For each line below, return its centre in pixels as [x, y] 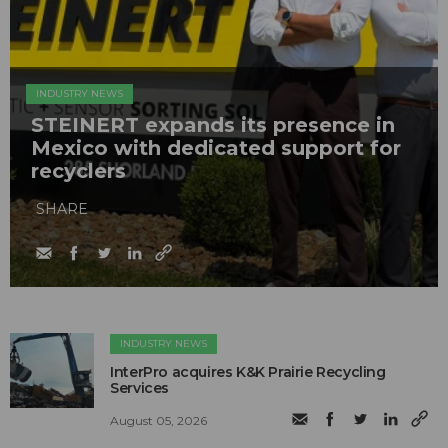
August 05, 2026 [159, 420]
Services [140, 387]
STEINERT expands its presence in [213, 124]
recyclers [78, 170]
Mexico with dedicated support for [216, 147]
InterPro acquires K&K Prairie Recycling [248, 371]
